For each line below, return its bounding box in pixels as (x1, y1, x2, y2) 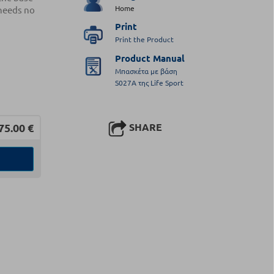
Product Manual (115, 51, 185, 64)
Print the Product (115, 34, 174, 45)
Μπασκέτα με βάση (115, 65, 178, 76)
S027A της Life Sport (115, 77, 184, 87)
